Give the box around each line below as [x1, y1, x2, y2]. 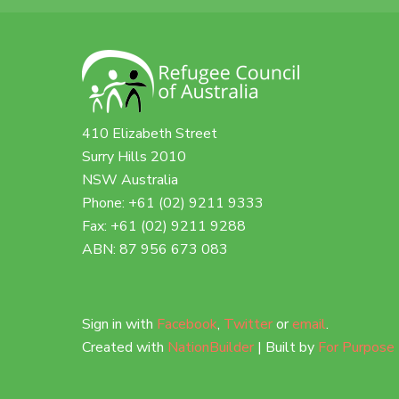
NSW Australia [82, 169, 186, 190]
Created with [82, 337, 168, 357]
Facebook [157, 313, 218, 334]
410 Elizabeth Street [82, 123, 225, 143]
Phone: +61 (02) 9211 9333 [82, 192, 272, 213]
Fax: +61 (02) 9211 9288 [82, 216, 247, 236]
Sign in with [82, 313, 158, 334]
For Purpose [318, 337, 395, 357]
